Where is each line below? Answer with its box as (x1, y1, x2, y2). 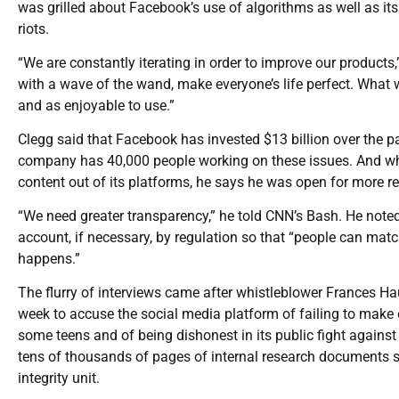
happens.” (18, 249, 80, 267)
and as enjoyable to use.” (18, 96, 175, 114)
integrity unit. (18, 369, 100, 387)
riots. (18, 20, 49, 37)
